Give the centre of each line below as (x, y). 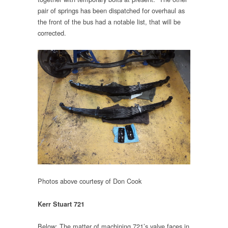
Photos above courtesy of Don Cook (90, 181)
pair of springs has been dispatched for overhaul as (111, 10)
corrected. (52, 33)
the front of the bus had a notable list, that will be (109, 21)
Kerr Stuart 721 (61, 204)
